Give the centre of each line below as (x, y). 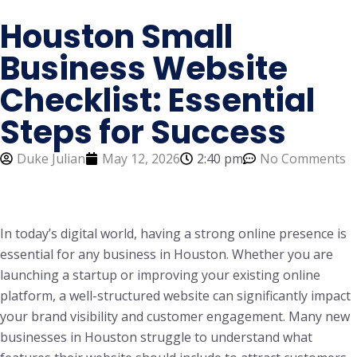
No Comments (303, 159)
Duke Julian (51, 159)
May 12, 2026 (141, 159)
